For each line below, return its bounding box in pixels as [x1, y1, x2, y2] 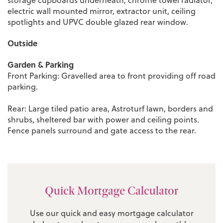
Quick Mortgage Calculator [45, 183, 178, 198]
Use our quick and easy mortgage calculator [29, 207, 194, 219]
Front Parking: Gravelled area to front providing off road [7, 70, 216, 81]
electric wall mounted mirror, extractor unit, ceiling [7, 5, 196, 16]
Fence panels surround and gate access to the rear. [7, 124, 196, 136]
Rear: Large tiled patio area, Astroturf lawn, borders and [7, 103, 213, 114]
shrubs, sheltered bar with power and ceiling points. [7, 113, 199, 125]
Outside [7, 37, 37, 49]
